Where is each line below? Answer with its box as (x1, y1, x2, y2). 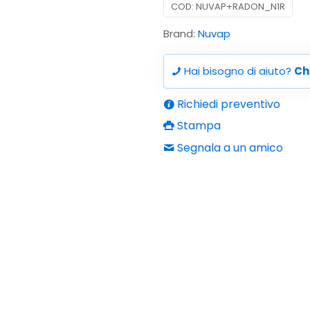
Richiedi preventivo (174, 96, 280, 112)
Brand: (163, 26, 198, 41)
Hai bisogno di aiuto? (181, 64, 294, 78)
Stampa (174, 118, 221, 134)
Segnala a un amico (174, 140, 283, 156)
